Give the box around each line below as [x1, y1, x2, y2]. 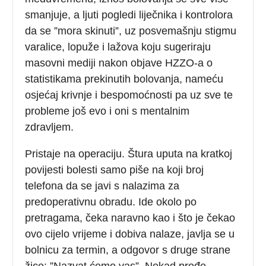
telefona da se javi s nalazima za [25, 179, 180, 192]
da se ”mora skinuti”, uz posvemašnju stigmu [25, 24, 237, 37]
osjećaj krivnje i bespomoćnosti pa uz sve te [25, 88, 233, 101]
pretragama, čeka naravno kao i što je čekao [25, 211, 236, 224]
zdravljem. [25, 121, 74, 133]
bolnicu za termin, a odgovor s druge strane [25, 243, 231, 256]
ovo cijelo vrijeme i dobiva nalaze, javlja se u [25, 227, 235, 240]
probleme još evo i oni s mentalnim [25, 104, 190, 117]
